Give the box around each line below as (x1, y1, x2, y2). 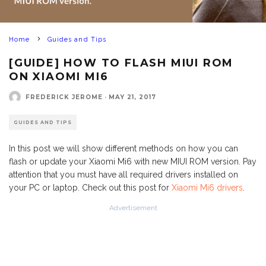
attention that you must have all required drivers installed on (9, 170, 238, 179)
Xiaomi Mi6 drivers (172, 183, 243, 192)
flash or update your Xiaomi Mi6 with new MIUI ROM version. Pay (9, 157, 256, 166)
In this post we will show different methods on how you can (9, 144, 238, 153)
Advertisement (109, 204, 157, 212)
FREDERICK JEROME (26, 93, 103, 101)
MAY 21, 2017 (109, 93, 156, 101)
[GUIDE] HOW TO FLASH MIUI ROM (9, 56, 234, 69)
